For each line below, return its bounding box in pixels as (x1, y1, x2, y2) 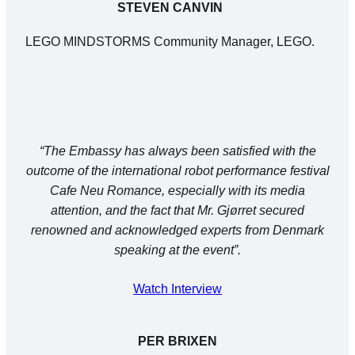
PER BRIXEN (138, 334, 217, 349)
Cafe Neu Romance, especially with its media (50, 184, 305, 198)
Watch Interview (133, 282, 222, 296)
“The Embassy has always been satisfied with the (39, 144, 316, 158)
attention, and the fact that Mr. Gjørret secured (51, 204, 304, 218)
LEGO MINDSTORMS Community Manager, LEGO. (25, 35, 315, 49)
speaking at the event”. (114, 243, 241, 258)
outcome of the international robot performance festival (25, 164, 330, 178)
